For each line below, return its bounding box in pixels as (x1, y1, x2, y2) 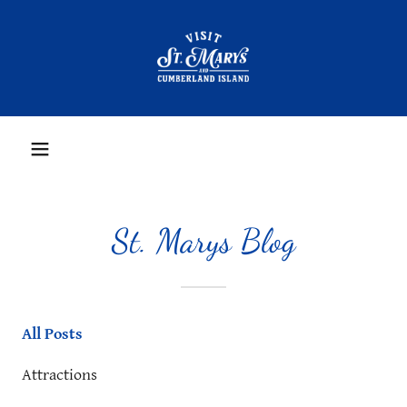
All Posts (22, 324, 83, 343)
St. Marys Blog (112, 221, 295, 261)
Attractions (22, 365, 97, 384)
